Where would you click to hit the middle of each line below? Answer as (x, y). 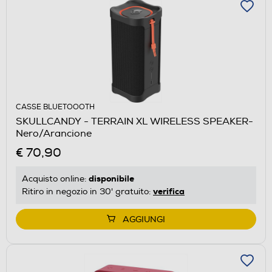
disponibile (111, 179)
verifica (169, 192)
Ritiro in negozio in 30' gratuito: (87, 192)
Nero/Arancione (54, 134)
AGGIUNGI (144, 220)
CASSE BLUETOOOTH (55, 107)
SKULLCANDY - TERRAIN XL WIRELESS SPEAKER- (134, 122)
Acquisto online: (55, 179)
